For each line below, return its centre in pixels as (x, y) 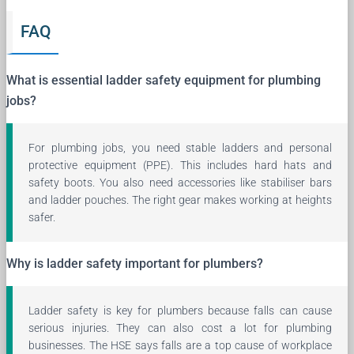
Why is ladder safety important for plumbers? (135, 263)
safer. (42, 217)
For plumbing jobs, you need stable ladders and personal (180, 147)
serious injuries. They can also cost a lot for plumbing (180, 328)
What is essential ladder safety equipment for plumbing (164, 80)
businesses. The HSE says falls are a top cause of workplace (180, 345)
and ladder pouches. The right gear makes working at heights (180, 200)
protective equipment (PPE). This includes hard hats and (180, 165)
